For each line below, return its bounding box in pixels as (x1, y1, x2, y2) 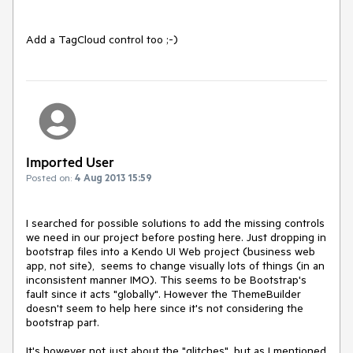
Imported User (26, 153, 114, 171)
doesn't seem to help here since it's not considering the (26, 301, 303, 316)
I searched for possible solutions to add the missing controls (26, 216, 325, 231)
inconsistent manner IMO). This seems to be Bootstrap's (26, 273, 307, 288)
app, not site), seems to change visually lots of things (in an (26, 258, 325, 273)
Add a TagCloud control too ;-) (26, 32, 178, 46)
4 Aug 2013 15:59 (75, 171, 152, 184)
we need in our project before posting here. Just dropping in (26, 230, 326, 245)
